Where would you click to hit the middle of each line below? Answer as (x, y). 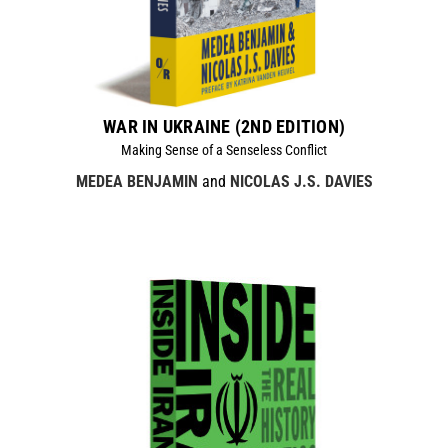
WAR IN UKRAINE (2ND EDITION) (224, 126)
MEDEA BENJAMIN (136, 181)
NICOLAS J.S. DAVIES (301, 181)
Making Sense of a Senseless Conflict (224, 149)
